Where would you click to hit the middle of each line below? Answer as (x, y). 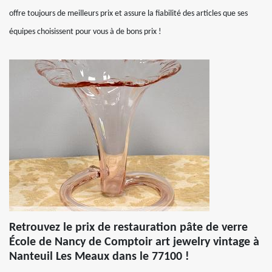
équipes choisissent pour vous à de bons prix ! (85, 32)
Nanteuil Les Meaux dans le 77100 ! (99, 257)
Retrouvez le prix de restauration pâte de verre (128, 228)
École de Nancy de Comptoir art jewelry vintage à (134, 242)
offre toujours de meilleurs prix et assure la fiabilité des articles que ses (128, 14)
